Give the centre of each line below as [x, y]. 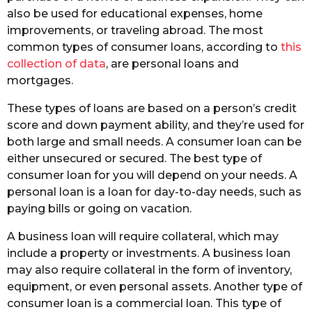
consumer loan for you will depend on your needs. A [152, 175]
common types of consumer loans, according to [144, 47]
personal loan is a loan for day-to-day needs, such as [154, 192]
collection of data [56, 63]
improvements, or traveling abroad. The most [135, 30]
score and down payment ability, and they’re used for [156, 125]
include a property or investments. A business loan [149, 253]
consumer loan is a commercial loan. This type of [144, 303]
